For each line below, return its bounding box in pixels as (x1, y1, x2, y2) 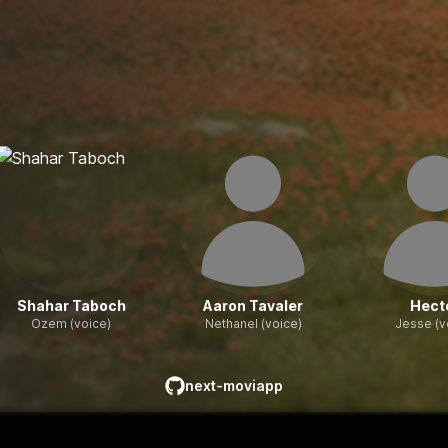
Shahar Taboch (16, 297, 126, 314)
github (164, 397, 209, 417)
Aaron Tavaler (203, 297, 303, 314)
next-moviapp (185, 377, 283, 394)
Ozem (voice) (31, 316, 111, 331)
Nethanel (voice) (204, 316, 302, 331)
